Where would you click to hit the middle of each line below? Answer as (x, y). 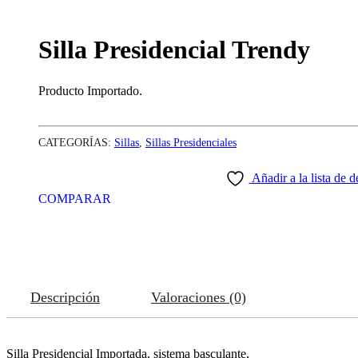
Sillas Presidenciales (191, 143)
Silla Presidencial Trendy (174, 50)
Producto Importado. (90, 91)
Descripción (65, 297)
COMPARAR (75, 199)
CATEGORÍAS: (76, 143)
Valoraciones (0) (199, 297)
